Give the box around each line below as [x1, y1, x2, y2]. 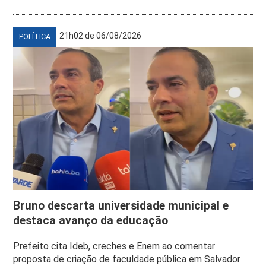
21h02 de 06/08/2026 [59, 31, 142, 41]
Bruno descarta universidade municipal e [13, 199, 229, 213]
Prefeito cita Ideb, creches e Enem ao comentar [13, 240, 216, 252]
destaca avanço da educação [13, 214, 169, 228]
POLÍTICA [19, 33, 51, 42]
